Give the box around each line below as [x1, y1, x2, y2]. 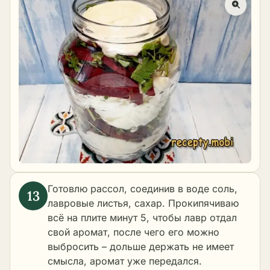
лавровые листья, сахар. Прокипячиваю [48, 197, 239, 210]
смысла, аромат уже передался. [48, 255, 202, 268]
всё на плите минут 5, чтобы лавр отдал [48, 212, 237, 224]
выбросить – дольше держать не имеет [48, 240, 234, 253]
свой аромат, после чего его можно [48, 226, 219, 239]
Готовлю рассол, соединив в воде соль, [48, 183, 237, 195]
